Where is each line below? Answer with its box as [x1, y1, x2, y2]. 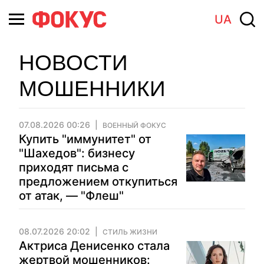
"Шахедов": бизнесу [19, 146, 135, 160]
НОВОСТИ [19, 51, 128, 75]
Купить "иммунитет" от [19, 132, 151, 146]
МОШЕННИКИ [19, 77, 166, 101]
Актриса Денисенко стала [19, 239, 170, 253]
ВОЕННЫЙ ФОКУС [103, 121, 166, 130]
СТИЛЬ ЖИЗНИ [103, 227, 157, 236]
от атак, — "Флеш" [19, 189, 124, 203]
